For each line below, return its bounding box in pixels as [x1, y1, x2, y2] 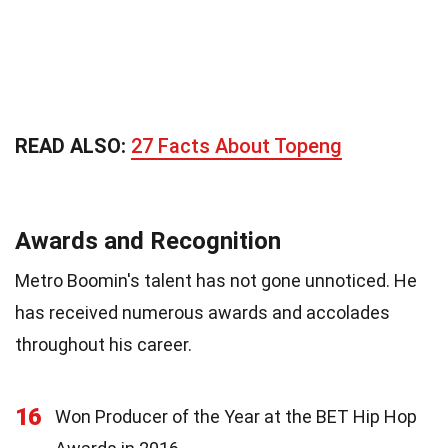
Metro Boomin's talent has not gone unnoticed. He [15, 269, 417, 291]
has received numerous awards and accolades [15, 301, 390, 323]
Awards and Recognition [15, 226, 281, 255]
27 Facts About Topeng [131, 133, 342, 158]
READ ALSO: [15, 133, 131, 158]
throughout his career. [15, 333, 192, 355]
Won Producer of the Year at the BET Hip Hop [55, 405, 417, 427]
